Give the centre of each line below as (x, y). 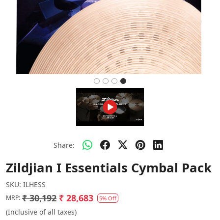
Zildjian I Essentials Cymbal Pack (109, 167)
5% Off (108, 198)
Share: (64, 145)
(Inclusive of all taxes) (41, 212)
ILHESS (34, 184)
